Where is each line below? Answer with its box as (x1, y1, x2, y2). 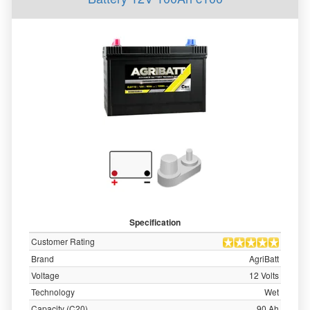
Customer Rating (31, 235, 95, 247)
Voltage (31, 269, 60, 281)
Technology (31, 286, 75, 298)
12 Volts (249, 269, 279, 281)
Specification (129, 216, 181, 228)
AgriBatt (249, 253, 279, 264)
